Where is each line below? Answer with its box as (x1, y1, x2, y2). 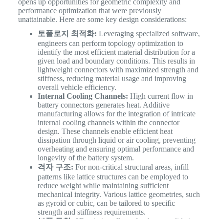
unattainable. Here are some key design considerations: (18, 15, 187, 23)
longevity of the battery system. (37, 153, 134, 162)
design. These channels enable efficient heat (37, 127, 173, 135)
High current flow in (128, 91, 193, 100)
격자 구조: (37, 162, 73, 171)
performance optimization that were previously (18, 6, 161, 15)
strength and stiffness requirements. (37, 207, 146, 216)
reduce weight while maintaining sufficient (37, 181, 169, 190)
